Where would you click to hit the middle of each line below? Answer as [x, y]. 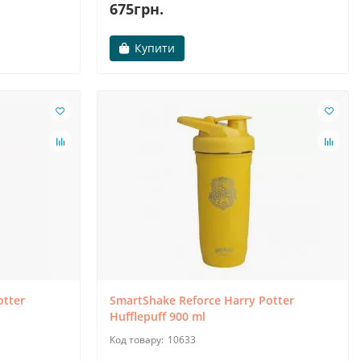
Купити [154, 48]
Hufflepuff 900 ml [157, 317]
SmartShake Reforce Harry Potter [201, 301]
